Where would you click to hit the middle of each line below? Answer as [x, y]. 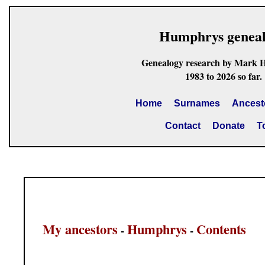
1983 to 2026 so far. [223, 76]
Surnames [197, 103]
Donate [228, 126]
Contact [182, 126]
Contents [221, 229]
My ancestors [80, 229]
